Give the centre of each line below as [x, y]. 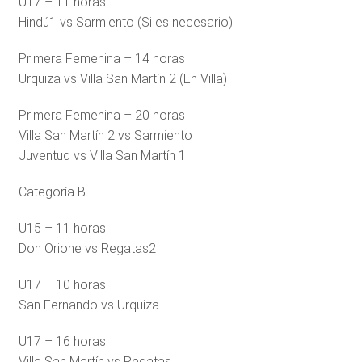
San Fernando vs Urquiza [88, 305]
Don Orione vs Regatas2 [87, 249]
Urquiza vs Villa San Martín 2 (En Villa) [122, 79]
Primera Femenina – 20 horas [101, 116]
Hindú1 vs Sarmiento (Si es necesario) [125, 23]
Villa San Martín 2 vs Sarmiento [105, 136]
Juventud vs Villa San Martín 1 [102, 156]
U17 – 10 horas [62, 285]
